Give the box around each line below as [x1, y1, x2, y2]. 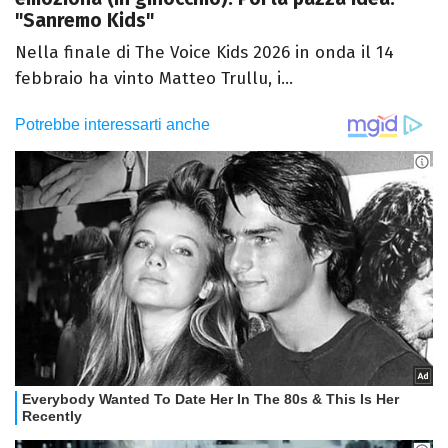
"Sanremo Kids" [15, 9, 154, 33]
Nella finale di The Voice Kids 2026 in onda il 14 [15, 42, 394, 64]
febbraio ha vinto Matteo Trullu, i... [15, 68, 293, 90]
